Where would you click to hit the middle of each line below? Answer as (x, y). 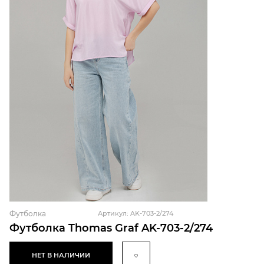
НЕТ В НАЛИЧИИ (61, 255)
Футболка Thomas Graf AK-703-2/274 (111, 228)
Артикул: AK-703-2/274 (136, 214)
